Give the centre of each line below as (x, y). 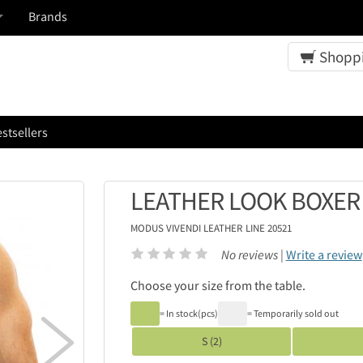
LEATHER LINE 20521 (248, 228)
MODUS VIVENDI (167, 228)
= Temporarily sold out (293, 314)
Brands (47, 16)
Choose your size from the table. (218, 286)
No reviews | (253, 254)
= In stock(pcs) (189, 314)
